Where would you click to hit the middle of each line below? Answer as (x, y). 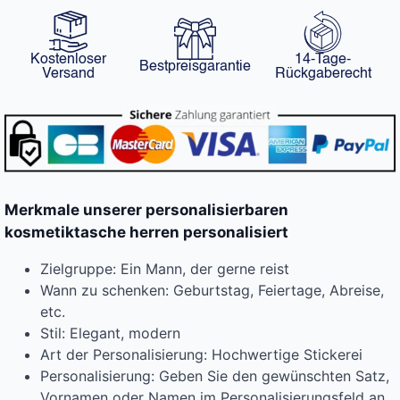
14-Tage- (323, 59)
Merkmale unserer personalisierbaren (146, 210)
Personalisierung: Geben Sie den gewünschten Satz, (215, 376)
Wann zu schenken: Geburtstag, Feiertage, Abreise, (212, 291)
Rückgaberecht (323, 74)
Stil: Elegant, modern (110, 333)
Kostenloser (68, 59)
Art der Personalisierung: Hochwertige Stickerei (201, 355)
